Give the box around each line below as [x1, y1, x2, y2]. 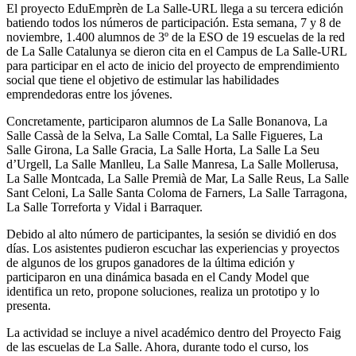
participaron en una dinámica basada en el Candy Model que [6, 269, 309, 284]
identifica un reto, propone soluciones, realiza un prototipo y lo [6, 284, 319, 298]
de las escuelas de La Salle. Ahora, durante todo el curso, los [6, 339, 308, 354]
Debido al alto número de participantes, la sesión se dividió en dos [6, 226, 336, 241]
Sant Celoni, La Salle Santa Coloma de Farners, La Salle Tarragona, [6, 185, 347, 199]
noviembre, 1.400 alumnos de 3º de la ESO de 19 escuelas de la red [6, 29, 345, 44]
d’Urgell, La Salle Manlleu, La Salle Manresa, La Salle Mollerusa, [6, 157, 339, 171]
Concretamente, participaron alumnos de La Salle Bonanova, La [6, 114, 327, 128]
